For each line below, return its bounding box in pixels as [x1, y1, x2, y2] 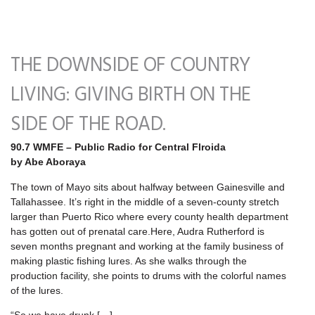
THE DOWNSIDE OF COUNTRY [11, 50, 251, 82]
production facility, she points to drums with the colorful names [11, 269, 286, 281]
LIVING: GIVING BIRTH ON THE [11, 79, 251, 112]
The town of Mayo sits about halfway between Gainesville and [11, 181, 285, 193]
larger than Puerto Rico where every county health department [11, 210, 288, 222]
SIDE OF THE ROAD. [11, 109, 166, 141]
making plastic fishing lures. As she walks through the [11, 255, 247, 266]
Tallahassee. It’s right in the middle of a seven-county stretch [11, 195, 279, 207]
